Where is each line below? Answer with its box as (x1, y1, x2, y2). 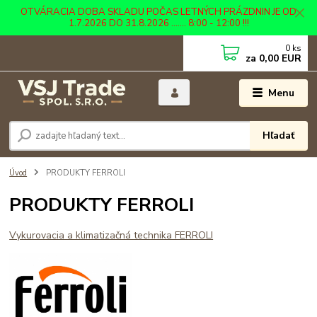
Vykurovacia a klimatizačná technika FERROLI (9, 229, 214, 243)
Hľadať (263, 129, 295, 143)
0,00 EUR (256, 51, 302, 65)
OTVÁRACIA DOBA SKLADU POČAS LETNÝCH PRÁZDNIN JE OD (21, 5, 296, 18)
